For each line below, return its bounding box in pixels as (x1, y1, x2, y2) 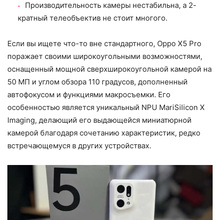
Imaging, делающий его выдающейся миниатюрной (7, 115, 192, 125)
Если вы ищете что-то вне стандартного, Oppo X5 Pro (7, 38, 201, 48)
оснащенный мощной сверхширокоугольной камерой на (7, 64, 212, 74)
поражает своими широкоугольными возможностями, (7, 51, 202, 61)
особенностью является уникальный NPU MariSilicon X (7, 102, 205, 112)
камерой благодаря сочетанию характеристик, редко (7, 128, 200, 137)
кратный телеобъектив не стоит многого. (18, 13, 167, 23)
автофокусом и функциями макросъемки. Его (7, 89, 170, 99)
